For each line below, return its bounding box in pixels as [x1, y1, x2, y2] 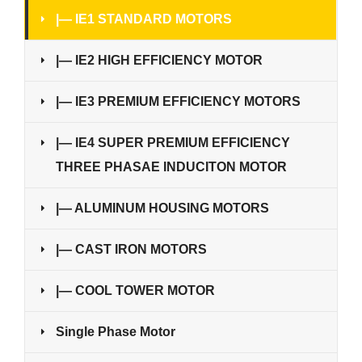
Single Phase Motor [56, 325, 175, 339]
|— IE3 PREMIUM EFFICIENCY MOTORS [56, 95, 301, 109]
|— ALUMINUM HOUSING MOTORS [56, 201, 269, 216]
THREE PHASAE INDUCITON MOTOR [56, 160, 287, 175]
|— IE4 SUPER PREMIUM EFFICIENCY [56, 136, 290, 150]
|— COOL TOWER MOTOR [56, 284, 215, 298]
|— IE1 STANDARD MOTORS [56, 12, 232, 27]
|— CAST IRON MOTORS [56, 242, 207, 257]
